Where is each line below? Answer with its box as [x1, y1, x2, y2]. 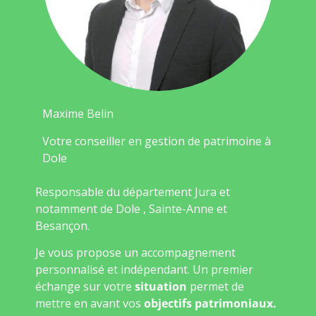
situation [132, 279, 187, 295]
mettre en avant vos [35, 296, 144, 312]
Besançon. [35, 217, 90, 233]
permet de [187, 279, 244, 295]
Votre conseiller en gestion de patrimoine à [42, 133, 271, 149]
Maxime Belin [42, 106, 116, 122]
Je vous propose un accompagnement [35, 245, 236, 261]
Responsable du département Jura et [35, 183, 230, 200]
